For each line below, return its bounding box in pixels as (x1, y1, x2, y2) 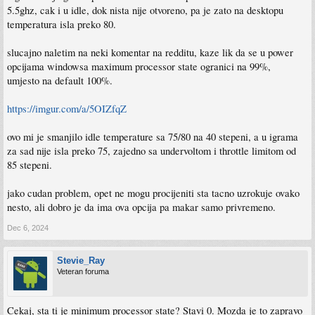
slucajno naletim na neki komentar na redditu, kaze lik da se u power (7, 46, 293, 59)
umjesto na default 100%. (7, 74, 112, 87)
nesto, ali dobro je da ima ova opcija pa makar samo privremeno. (7, 200, 276, 214)
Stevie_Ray (57, 255, 105, 266)
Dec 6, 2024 (7, 224, 49, 232)
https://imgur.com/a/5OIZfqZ (7, 102, 127, 115)
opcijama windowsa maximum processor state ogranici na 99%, (7, 60, 271, 73)
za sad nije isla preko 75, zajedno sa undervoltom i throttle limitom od (7, 144, 296, 157)
